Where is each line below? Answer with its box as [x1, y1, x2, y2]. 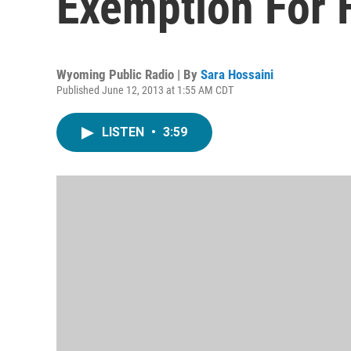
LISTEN [102, 125, 147, 139]
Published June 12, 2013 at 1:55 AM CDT [56, 84, 233, 96]
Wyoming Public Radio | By [56, 67, 201, 82]
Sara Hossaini [201, 67, 273, 82]
